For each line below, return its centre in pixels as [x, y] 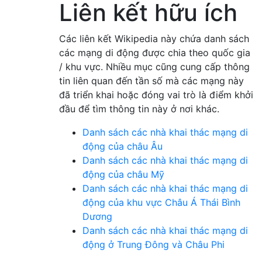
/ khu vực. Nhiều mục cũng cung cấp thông [154, 66]
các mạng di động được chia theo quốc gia [155, 52]
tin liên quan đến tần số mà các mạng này [151, 80]
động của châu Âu [123, 146]
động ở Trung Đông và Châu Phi [154, 244]
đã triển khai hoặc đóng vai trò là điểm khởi [156, 94]
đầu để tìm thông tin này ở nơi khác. [139, 108]
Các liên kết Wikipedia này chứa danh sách [154, 38]
